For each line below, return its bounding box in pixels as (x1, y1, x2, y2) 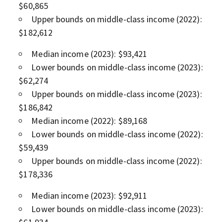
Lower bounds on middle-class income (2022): (31, 128, 203, 140)
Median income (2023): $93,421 (31, 48, 148, 59)
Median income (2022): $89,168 (31, 114, 148, 126)
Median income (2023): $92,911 (31, 189, 148, 201)
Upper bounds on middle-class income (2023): (31, 88, 202, 100)
